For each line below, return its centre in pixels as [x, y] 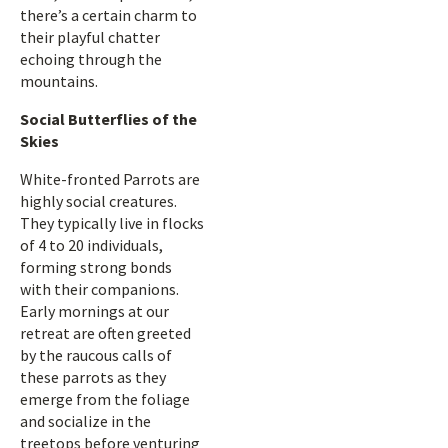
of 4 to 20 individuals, [91, 245]
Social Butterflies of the [108, 119]
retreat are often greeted [105, 333]
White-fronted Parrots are [110, 179]
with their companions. [99, 289]
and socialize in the [85, 421]
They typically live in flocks [112, 223]
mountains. [59, 81]
